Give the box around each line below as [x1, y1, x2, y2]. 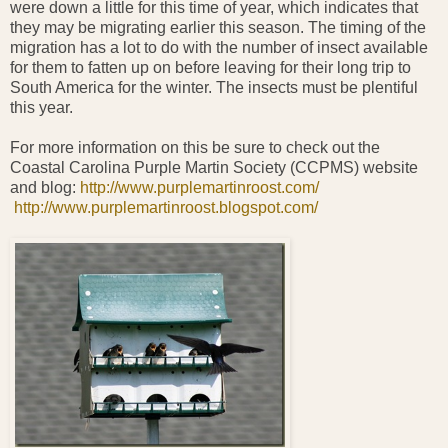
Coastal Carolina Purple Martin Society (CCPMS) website [10, 158, 418, 176]
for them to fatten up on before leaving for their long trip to [10, 58, 411, 76]
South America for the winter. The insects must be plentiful [10, 78, 418, 96]
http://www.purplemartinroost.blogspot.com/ [14, 198, 318, 216]
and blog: [10, 178, 80, 196]
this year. [10, 98, 73, 116]
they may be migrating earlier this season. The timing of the [10, 18, 426, 36]
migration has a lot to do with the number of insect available [10, 38, 428, 56]
